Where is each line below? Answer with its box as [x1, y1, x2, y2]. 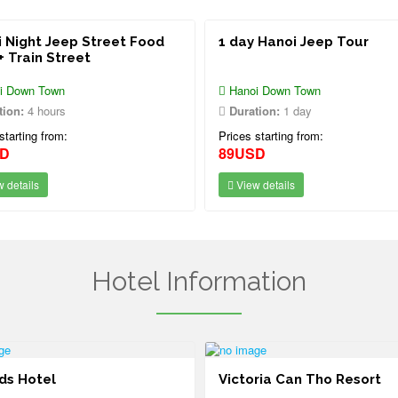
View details [234, 177, 295, 192]
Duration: [229, 102, 280, 119]
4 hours [24, 102, 66, 119]
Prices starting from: [219, 127, 323, 144]
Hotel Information [92, 266, 306, 297]
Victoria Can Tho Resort [219, 371, 381, 387]
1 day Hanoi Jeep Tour [219, 34, 369, 50]
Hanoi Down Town [226, 82, 321, 99]
